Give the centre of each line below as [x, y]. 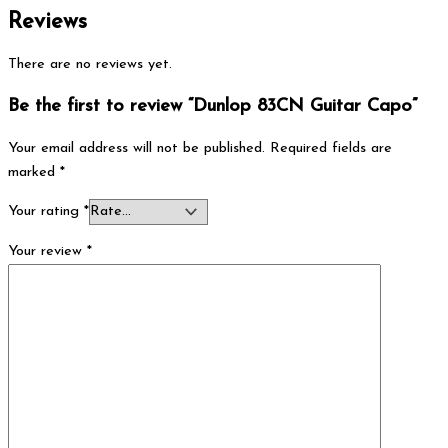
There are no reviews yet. [90, 65]
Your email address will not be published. [136, 148]
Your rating [46, 212]
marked [34, 172]
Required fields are [331, 148]
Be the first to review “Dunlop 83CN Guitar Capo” [212, 106]
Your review [47, 251]
